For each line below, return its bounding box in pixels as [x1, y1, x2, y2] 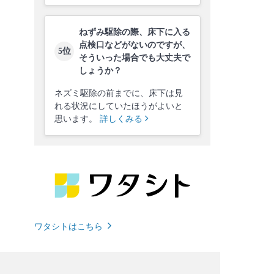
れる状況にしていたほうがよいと [54, 101, 183, 111]
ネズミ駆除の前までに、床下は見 [54, 88, 183, 98]
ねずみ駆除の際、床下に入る [79, 27, 190, 37]
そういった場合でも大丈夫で [79, 53, 190, 62]
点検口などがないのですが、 [79, 40, 190, 50]
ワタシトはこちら [34, 221, 103, 231]
